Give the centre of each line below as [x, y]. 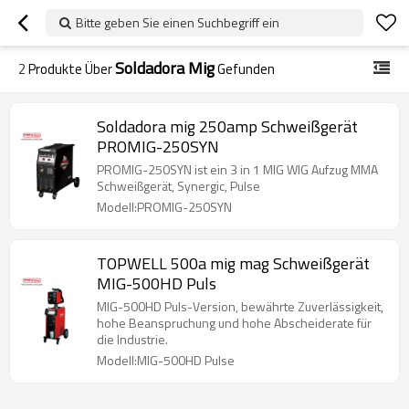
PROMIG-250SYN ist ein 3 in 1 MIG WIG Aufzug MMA [237, 169]
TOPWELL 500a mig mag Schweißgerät [233, 263]
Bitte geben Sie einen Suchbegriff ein [178, 22]
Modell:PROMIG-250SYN [164, 207]
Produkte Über [70, 69]
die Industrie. [132, 339]
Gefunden [245, 69]
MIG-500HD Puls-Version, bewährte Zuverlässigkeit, [240, 306]
